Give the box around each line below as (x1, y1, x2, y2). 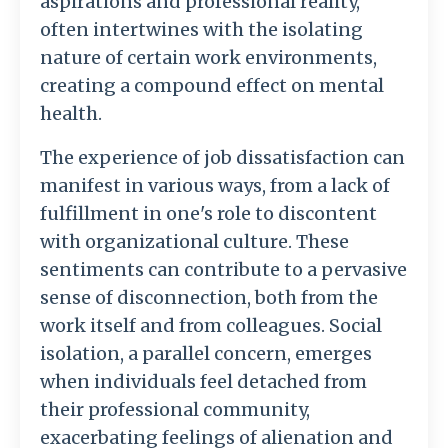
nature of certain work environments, (40, 46, 377, 70)
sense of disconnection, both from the (40, 286, 378, 310)
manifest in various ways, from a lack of (40, 174, 390, 198)
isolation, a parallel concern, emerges (40, 342, 372, 366)
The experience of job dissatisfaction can (40, 146, 405, 170)
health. (40, 102, 102, 126)
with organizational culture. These (40, 230, 349, 254)
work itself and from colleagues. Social (40, 314, 382, 338)
